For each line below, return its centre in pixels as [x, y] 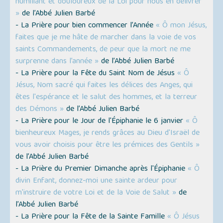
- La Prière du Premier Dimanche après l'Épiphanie [102, 169]
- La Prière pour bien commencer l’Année [86, 26]
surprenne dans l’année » [57, 62]
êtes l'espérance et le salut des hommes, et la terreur [107, 98]
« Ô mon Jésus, [181, 26]
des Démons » [40, 110]
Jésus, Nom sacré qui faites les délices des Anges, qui [104, 86]
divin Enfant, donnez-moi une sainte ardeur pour [97, 181]
